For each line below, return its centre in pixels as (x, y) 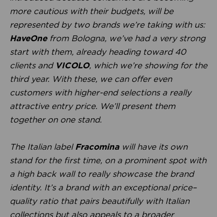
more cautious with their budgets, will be (92, 11)
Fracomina (97, 147)
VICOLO (72, 65)
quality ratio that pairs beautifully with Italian (100, 201)
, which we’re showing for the (148, 65)
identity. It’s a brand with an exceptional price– (103, 187)
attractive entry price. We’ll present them (93, 106)
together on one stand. (56, 119)
